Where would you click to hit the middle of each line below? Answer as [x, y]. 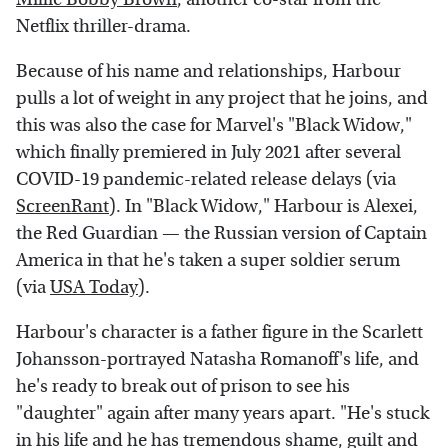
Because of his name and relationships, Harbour [208, 71]
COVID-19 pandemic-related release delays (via [206, 179]
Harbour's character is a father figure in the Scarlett [219, 332]
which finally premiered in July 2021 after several [208, 152]
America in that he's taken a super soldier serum [208, 260]
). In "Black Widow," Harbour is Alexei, [263, 206]
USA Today [94, 287]
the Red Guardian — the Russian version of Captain [221, 233]
